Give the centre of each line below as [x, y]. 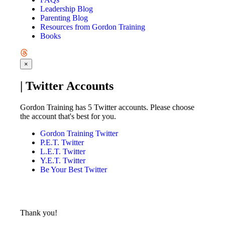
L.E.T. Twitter [63, 152]
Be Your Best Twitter [74, 170]
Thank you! [39, 213]
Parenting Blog [64, 18]
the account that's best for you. [68, 117]
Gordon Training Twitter [79, 134]
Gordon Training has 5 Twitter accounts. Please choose [107, 107]
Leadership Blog [67, 9]
